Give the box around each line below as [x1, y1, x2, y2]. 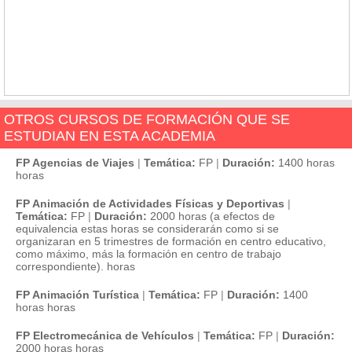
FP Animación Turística [16, 288, 139, 301]
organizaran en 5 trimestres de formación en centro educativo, [16, 235, 326, 247]
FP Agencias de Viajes [16, 156, 134, 169]
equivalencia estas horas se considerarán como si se [16, 222, 279, 235]
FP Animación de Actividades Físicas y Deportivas [16, 197, 284, 210]
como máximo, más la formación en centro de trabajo [16, 247, 281, 260]
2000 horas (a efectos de [150, 210, 275, 222]
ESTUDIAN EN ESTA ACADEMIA [4, 128, 215, 144]
